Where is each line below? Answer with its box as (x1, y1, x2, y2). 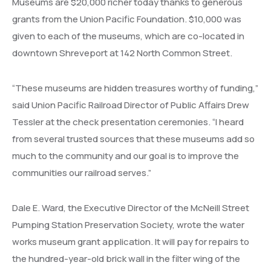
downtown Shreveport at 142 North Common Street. (12, 47, 232, 59)
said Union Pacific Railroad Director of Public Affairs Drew (12, 99, 249, 111)
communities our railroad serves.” (12, 166, 151, 179)
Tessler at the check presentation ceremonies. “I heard (12, 116, 244, 128)
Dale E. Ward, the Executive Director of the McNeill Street (12, 201, 249, 214)
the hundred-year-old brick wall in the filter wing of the (12, 252, 240, 265)
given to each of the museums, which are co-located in (12, 30, 244, 42)
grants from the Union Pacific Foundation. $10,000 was (12, 13, 241, 25)
